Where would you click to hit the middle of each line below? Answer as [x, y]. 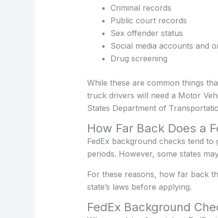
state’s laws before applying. [139, 187]
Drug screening [139, 58]
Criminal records [141, 8]
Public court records [148, 20]
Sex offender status [146, 33]
